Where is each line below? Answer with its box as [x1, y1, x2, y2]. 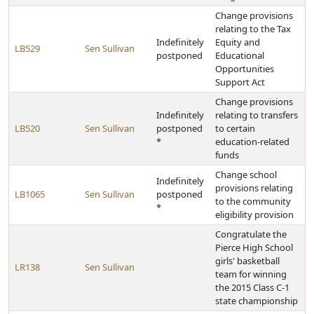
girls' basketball [215, 254, 280, 267]
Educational [215, 49, 264, 62]
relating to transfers [215, 109, 298, 121]
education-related [215, 135, 289, 148]
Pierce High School [215, 241, 293, 254]
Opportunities [215, 62, 274, 75]
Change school [215, 168, 277, 181]
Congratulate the [215, 228, 287, 240]
